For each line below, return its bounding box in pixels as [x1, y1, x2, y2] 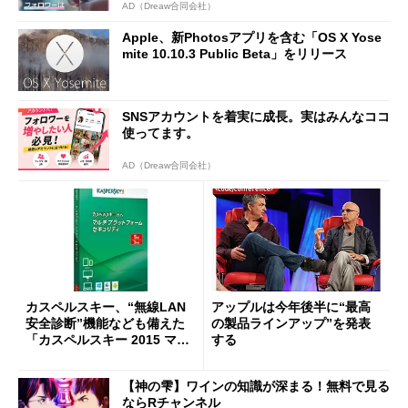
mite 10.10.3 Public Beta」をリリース [122, 46, 347, 61]
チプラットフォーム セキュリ [25, 348, 195, 363]
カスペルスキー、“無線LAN [25, 299, 186, 314]
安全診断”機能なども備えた [25, 315, 185, 331]
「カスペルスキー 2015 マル [25, 331, 189, 347]
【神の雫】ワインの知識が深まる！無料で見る [122, 379, 390, 394]
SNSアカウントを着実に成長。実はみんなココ [122, 109, 390, 125]
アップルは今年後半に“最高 [211, 299, 371, 314]
